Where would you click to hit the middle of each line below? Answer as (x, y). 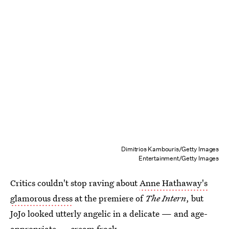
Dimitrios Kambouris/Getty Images (170, 149)
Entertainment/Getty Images (179, 158)
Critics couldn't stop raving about (75, 183)
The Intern (166, 198)
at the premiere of (109, 198)
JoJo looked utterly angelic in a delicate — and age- (109, 214)
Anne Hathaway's (174, 183)
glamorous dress (41, 198)
